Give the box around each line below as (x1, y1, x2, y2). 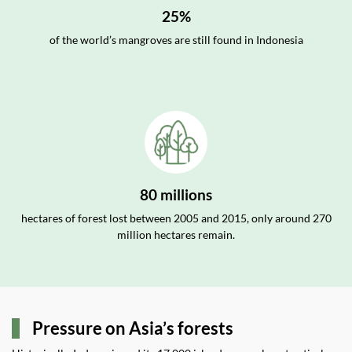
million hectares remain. (117, 228, 235, 241)
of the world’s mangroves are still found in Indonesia (49, 33, 303, 46)
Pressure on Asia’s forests (32, 317, 233, 339)
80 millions (140, 185, 212, 203)
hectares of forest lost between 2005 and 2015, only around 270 (20, 211, 332, 225)
